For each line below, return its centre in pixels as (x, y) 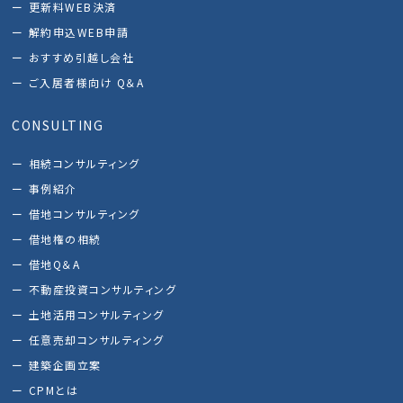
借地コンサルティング (84, 214)
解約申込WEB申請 (79, 32)
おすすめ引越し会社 (81, 58)
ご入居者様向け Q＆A (86, 83)
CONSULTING (58, 125)
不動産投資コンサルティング (103, 290)
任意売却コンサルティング (96, 340)
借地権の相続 (65, 239)
